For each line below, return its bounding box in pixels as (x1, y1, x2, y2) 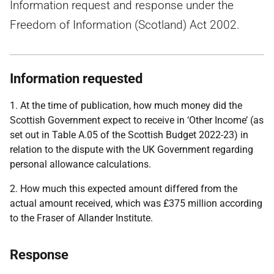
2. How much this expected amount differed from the (10, 183, 237, 194)
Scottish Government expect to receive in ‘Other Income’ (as (10, 114, 264, 126)
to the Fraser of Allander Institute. (10, 212, 153, 224)
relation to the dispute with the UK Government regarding (10, 144, 253, 155)
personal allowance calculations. (10, 158, 151, 170)
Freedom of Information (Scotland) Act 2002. (10, 18, 240, 32)
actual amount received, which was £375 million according (10, 198, 262, 209)
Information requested (10, 71, 143, 86)
